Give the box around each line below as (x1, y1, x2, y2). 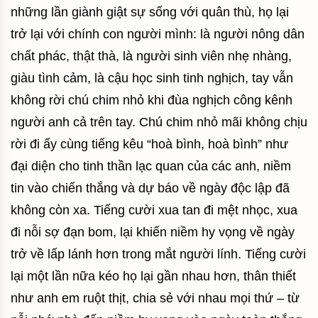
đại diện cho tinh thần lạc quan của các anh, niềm (11, 158, 291, 173)
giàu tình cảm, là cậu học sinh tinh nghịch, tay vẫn (11, 70, 293, 85)
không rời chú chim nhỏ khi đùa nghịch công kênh (11, 92, 292, 107)
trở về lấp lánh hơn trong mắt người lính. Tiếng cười (11, 246, 306, 261)
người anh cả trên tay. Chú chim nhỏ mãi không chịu (11, 114, 307, 129)
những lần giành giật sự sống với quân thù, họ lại (11, 4, 289, 19)
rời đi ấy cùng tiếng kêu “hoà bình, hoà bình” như (11, 136, 288, 151)
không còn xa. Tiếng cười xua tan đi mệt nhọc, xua (11, 202, 297, 217)
